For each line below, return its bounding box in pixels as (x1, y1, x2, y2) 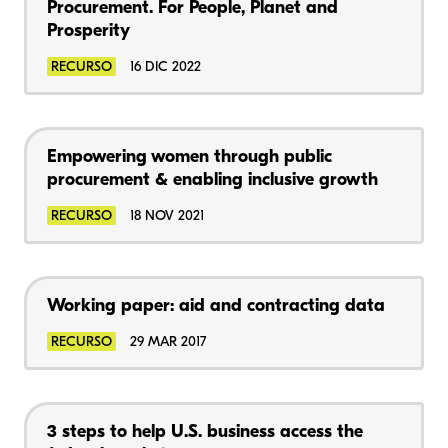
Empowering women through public (47, 147, 332, 167)
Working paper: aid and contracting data (47, 296, 385, 316)
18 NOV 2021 (130, 208, 204, 224)
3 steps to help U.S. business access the (47, 422, 363, 442)
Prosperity (47, 21, 130, 41)
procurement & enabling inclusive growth (47, 170, 378, 190)
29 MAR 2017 (130, 334, 206, 350)
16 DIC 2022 (130, 59, 201, 75)
